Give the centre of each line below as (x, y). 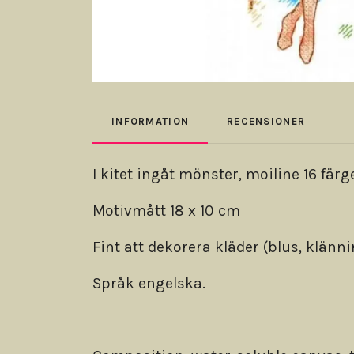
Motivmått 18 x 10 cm (166, 211)
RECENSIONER (266, 122)
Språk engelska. (149, 284)
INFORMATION (151, 122)
